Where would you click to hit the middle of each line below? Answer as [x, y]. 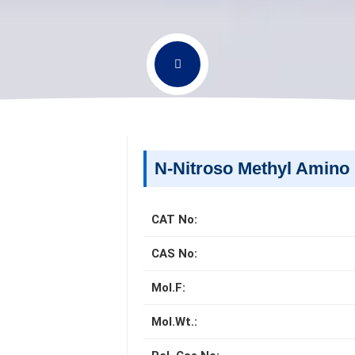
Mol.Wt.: [175, 322]
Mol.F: [169, 288]
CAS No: [175, 254]
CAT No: [175, 219]
